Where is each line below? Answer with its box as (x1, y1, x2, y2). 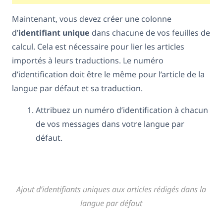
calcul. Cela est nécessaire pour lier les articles (12, 41, 184, 53)
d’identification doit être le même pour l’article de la (12, 69, 205, 80)
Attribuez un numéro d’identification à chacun (36, 105, 208, 116)
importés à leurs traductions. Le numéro (12, 55, 164, 66)
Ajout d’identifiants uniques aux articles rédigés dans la (16, 184, 206, 195)
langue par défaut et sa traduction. (12, 83, 143, 94)
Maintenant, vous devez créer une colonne (12, 13, 171, 25)
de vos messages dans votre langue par (36, 118, 184, 130)
